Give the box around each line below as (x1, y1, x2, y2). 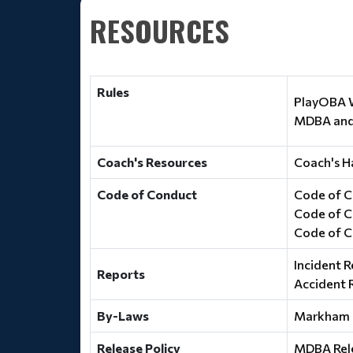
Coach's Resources (97, 154, 207, 169)
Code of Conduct (97, 187, 197, 202)
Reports (97, 266, 145, 281)
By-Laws (97, 308, 149, 323)
